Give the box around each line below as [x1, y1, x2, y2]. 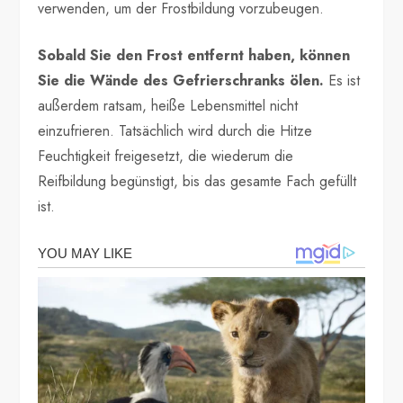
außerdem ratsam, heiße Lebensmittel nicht [38, 95, 299, 116]
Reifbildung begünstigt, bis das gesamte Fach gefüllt [38, 171, 357, 192]
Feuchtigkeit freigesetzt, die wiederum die [38, 146, 294, 166]
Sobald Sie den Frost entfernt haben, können [38, 45, 351, 66]
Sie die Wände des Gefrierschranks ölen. [38, 70, 329, 91]
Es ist [328, 70, 361, 91]
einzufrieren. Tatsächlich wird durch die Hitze [38, 121, 313, 141]
